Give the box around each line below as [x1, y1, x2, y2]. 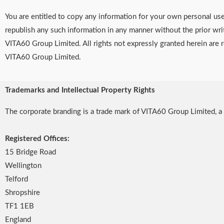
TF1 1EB [5, 202, 36, 210]
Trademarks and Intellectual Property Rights [5, 86, 155, 94]
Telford [5, 175, 28, 183]
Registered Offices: [5, 135, 69, 142]
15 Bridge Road [5, 148, 58, 156]
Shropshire [5, 189, 42, 196]
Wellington [5, 162, 43, 169]
